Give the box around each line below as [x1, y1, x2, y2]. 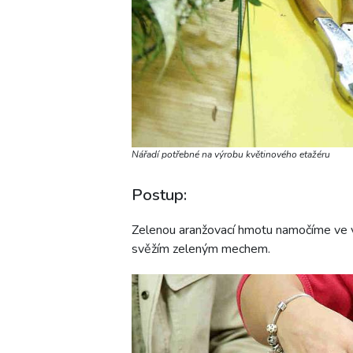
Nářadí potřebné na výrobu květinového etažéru [132, 147, 330, 161]
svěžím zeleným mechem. [132, 240, 270, 258]
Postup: [132, 184, 187, 206]
